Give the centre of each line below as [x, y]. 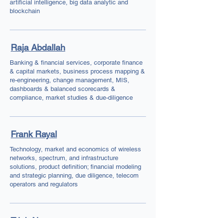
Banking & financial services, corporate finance [76, 63]
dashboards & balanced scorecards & [63, 89]
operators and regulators [44, 184]
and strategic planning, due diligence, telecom [74, 175]
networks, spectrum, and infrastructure [64, 158]
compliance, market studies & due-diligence [71, 98]
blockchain [25, 11]
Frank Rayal [34, 134]
